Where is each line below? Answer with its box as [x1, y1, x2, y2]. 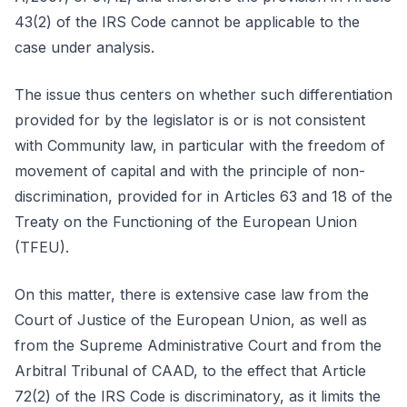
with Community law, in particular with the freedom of [15, 136, 385, 154]
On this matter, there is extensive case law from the [15, 285, 369, 303]
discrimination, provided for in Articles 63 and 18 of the [15, 187, 392, 205]
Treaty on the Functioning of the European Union [15, 213, 357, 231]
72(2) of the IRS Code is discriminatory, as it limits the [15, 387, 381, 405]
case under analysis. [15, 38, 154, 56]
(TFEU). [15, 238, 69, 256]
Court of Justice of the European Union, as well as [15, 311, 367, 329]
